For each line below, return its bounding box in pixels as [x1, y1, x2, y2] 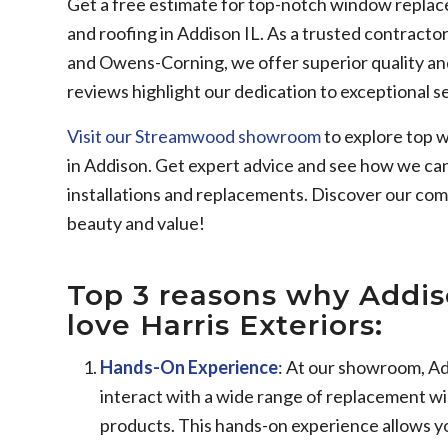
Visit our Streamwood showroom [67, 124, 321, 147]
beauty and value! [67, 211, 205, 234]
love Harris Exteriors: [67, 307, 383, 342]
